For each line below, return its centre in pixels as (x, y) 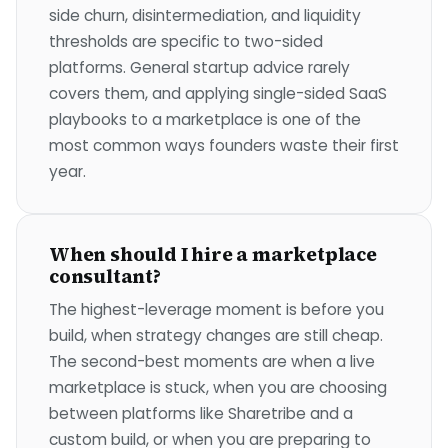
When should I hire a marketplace (213, 254)
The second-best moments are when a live (212, 361)
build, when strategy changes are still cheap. (216, 335)
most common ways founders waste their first (224, 145)
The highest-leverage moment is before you (216, 309)
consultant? (105, 276)
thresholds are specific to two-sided (186, 41)
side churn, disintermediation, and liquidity (205, 15)
